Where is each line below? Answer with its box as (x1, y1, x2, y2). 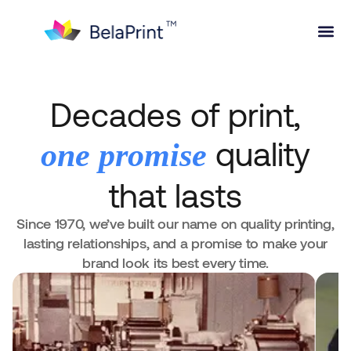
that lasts (109, 174, 242, 214)
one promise (41, 136, 207, 173)
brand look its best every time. (82, 253, 269, 271)
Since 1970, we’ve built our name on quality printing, (16, 214, 335, 232)
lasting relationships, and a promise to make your (23, 233, 328, 251)
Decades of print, (50, 93, 301, 133)
